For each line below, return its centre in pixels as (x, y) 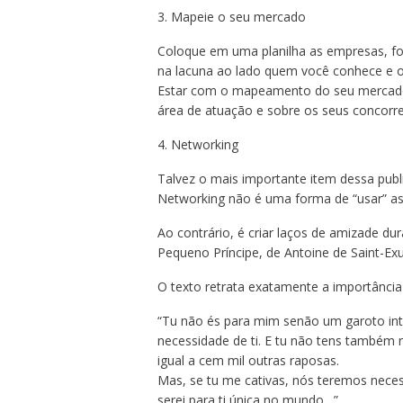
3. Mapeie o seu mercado (231, 17)
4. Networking (197, 145)
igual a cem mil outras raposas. (248, 361)
